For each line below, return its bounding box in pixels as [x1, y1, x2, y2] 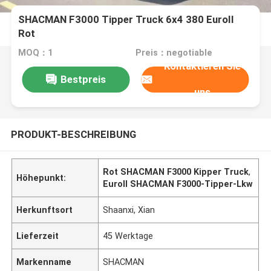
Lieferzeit [16, 230, 59, 241]
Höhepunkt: [16, 172, 67, 183]
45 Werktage [103, 230, 154, 241]
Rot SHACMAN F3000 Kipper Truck [103, 166, 249, 177]
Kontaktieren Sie [164, 60, 241, 73]
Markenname [16, 256, 72, 267]
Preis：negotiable [135, 48, 212, 58]
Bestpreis [60, 73, 106, 85]
